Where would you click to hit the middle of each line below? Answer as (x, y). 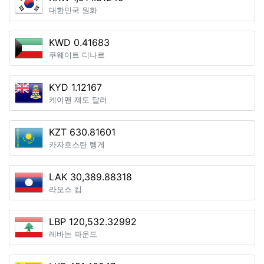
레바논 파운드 (73, 234)
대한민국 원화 (73, 10)
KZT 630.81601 (82, 132)
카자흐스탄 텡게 (77, 145)
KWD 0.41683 (79, 42)
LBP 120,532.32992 (93, 222)
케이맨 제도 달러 (78, 100)
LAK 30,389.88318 (90, 177)
